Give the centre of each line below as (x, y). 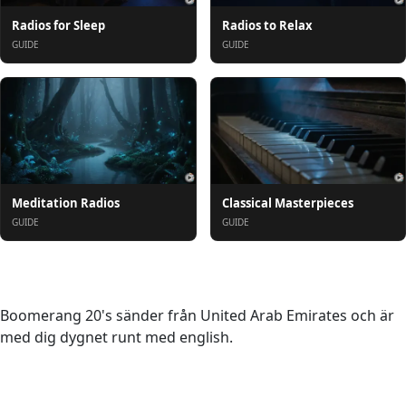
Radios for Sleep (58, 26)
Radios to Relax (267, 26)
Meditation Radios (66, 203)
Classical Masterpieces (287, 203)
